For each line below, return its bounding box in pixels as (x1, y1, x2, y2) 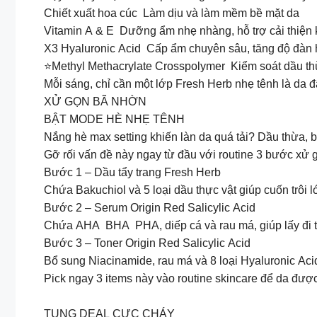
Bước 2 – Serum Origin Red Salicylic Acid (44, 201, 255, 214)
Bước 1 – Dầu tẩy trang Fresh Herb (44, 166, 221, 178)
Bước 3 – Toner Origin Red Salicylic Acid (44, 236, 250, 249)
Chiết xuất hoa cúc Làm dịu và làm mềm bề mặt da (44, 6, 299, 19)
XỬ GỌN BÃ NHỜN (44, 95, 146, 108)
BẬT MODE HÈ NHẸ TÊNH (44, 113, 185, 125)
